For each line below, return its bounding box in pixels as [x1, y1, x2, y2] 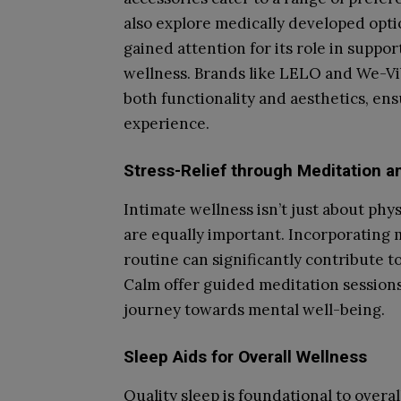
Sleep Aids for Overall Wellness [124, 346, 367, 367]
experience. [124, 114, 209, 133]
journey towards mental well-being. [124, 300, 385, 320]
